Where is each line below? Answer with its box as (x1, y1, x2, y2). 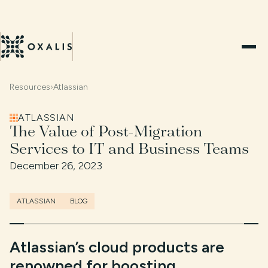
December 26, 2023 (10, 159, 102, 172)
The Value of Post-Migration (10, 121, 202, 141)
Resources (10, 82, 50, 92)
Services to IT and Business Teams (10, 138, 249, 159)
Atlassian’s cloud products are (10, 237, 224, 257)
